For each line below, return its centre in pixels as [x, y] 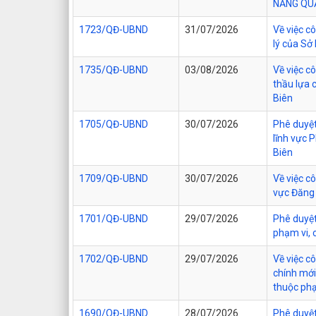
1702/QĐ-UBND [114, 259]
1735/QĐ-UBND [114, 69]
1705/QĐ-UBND [114, 124]
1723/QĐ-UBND [114, 29]
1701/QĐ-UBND [114, 218]
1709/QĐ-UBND [114, 178]
